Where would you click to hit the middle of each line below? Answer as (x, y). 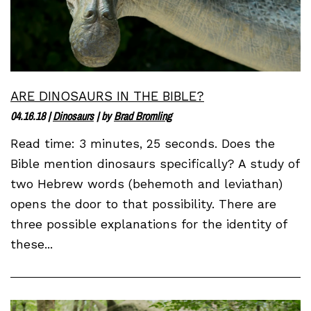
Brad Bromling (143, 116)
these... (32, 245)
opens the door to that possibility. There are (143, 204)
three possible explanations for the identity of (149, 225)
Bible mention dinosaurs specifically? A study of (155, 164)
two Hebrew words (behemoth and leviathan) (146, 184)
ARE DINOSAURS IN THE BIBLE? (107, 96)
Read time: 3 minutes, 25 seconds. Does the (143, 144)
